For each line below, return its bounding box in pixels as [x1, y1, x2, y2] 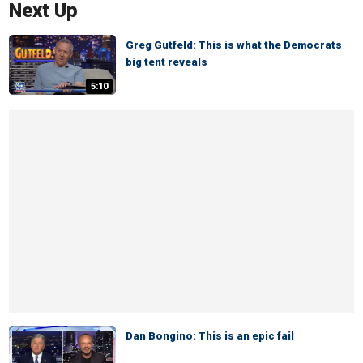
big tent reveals [126, 56, 207, 68]
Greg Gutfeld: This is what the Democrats [126, 39, 342, 51]
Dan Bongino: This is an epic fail [126, 330, 294, 342]
